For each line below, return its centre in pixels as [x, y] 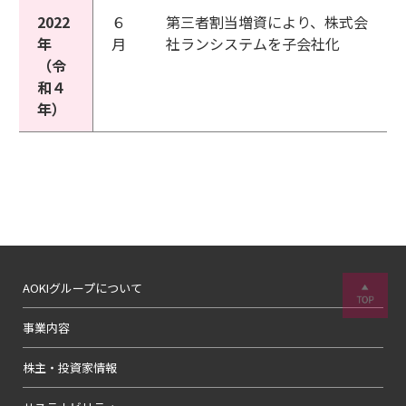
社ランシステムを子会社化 [253, 43]
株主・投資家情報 [70, 367]
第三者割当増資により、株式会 [267, 22]
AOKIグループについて [82, 288]
